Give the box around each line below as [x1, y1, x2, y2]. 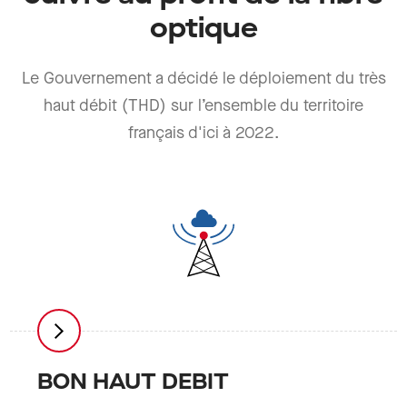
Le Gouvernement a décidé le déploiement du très [21, 69, 386, 89]
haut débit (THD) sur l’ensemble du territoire [44, 96, 363, 116]
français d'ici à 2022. [128, 124, 279, 144]
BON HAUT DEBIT [37, 370, 230, 396]
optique [149, 13, 258, 46]
